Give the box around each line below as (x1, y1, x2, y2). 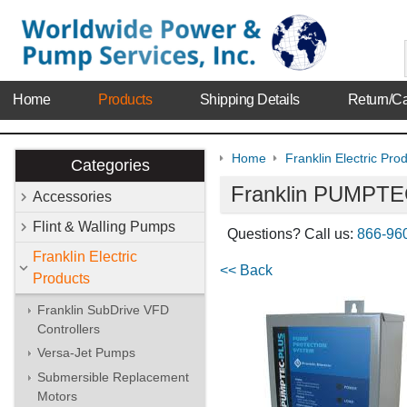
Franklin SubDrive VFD (37, 302, 169, 317)
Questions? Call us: (227, 226, 357, 243)
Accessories (33, 188, 112, 204)
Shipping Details (199, 92, 300, 108)
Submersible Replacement (37, 369, 189, 384)
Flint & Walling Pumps (33, 218, 175, 234)
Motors (37, 388, 77, 403)
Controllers (37, 321, 100, 336)
